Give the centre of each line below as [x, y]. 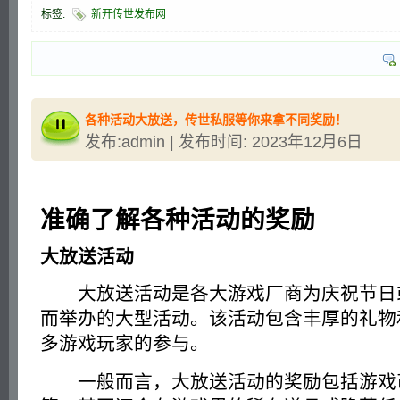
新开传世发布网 [129, 14]
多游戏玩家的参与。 [125, 344]
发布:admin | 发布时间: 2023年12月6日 [224, 142]
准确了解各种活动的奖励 [178, 220]
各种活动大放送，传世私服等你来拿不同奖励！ [216, 119]
